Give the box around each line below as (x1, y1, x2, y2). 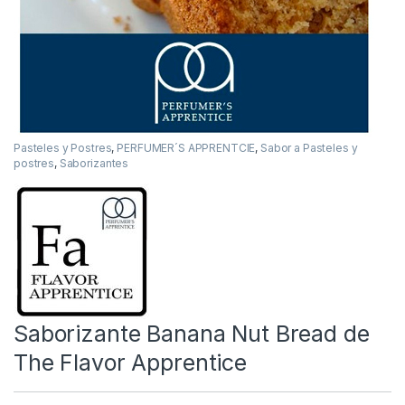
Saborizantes (59, 156, 129, 171)
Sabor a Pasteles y (260, 141, 358, 155)
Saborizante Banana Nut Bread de (14, 320, 370, 348)
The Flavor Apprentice (14, 349, 248, 377)
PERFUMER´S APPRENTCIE (117, 141, 256, 155)
